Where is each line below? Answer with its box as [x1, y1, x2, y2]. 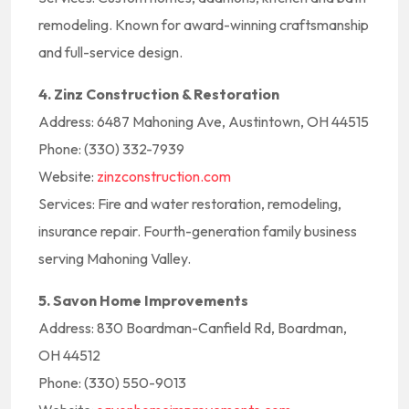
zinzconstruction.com [97, 167, 231, 185]
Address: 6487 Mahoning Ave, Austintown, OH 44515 [38, 112, 369, 131]
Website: [38, 167, 97, 185]
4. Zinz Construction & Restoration [38, 85, 279, 103]
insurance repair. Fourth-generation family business [38, 222, 357, 240]
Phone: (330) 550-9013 [38, 373, 186, 392]
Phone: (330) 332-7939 [38, 140, 184, 158]
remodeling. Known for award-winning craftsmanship [38, 16, 369, 34]
